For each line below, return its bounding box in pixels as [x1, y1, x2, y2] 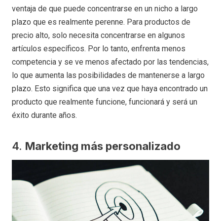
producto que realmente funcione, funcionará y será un [12, 97, 197, 107]
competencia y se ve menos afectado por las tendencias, [12, 57, 209, 67]
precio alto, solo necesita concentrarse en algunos [12, 31, 185, 40]
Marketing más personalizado [25, 140, 181, 153]
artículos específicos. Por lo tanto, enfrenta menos [12, 44, 185, 54]
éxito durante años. [12, 110, 77, 120]
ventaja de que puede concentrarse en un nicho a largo [12, 4, 198, 14]
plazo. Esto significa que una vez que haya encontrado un [12, 84, 208, 94]
